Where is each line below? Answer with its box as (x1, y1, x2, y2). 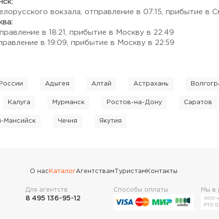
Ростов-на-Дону (107, 100, 162, 105)
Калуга (8, 100, 30, 105)
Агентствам (75, 169, 114, 174)
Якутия (99, 118, 122, 124)
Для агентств (25, 187, 68, 193)
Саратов (184, 100, 212, 105)
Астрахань (133, 81, 169, 87)
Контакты (146, 169, 177, 174)
